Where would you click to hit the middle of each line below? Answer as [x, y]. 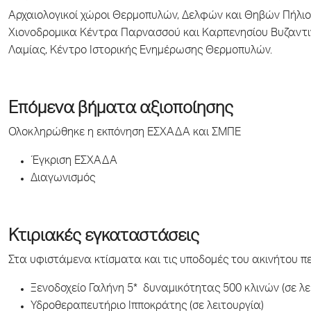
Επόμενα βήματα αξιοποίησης [121, 110]
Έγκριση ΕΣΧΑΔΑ [74, 162]
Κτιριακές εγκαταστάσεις [104, 237]
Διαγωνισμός [63, 179]
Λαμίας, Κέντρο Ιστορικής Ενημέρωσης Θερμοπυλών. [140, 51]
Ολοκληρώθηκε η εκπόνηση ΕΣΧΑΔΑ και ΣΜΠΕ [125, 133]
